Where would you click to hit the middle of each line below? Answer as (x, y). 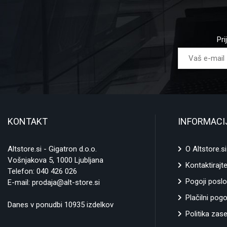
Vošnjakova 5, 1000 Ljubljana (55, 160)
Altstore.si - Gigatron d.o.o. (52, 149)
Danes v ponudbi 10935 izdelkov (61, 205)
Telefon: (22, 172)
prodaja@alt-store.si (66, 183)
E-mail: (20, 183)
